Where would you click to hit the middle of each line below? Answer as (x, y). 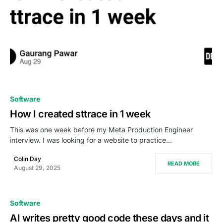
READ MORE (184, 163)
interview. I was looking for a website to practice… (91, 140)
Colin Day (28, 159)
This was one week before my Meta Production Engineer (101, 129)
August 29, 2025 (37, 167)
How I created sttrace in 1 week (80, 114)
